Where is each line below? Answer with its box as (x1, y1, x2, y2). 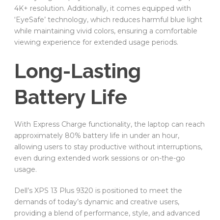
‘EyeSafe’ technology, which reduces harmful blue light (14, 15, 202, 24)
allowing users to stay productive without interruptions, (14, 142, 202, 151)
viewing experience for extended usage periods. (14, 37, 178, 47)
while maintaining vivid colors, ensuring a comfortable (14, 26, 197, 35)
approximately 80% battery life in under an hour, (14, 131, 179, 140)
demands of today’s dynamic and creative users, (14, 197, 179, 206)
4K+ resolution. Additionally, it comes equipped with (14, 3, 191, 13)
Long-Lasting (14, 58, 141, 83)
